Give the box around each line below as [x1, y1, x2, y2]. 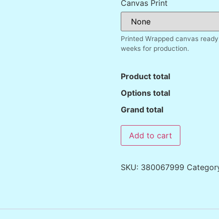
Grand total [120, 105, 163, 115]
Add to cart [129, 131, 172, 141]
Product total [120, 71, 170, 82]
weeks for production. [120, 44, 189, 53]
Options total [120, 88, 170, 98]
